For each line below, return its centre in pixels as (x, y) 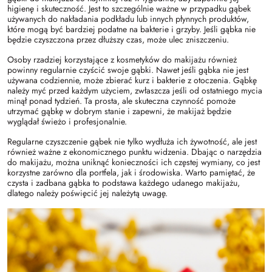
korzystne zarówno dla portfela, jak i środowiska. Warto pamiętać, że (131, 172)
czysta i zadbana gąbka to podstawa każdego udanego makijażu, (124, 182)
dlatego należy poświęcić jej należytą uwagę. (87, 193)
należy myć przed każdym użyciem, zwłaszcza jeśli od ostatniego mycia (135, 90)
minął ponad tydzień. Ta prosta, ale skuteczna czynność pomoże (121, 100)
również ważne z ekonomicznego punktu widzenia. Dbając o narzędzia (134, 151)
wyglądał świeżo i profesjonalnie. (67, 121)
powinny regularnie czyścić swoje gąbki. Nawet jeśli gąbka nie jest (128, 70)
